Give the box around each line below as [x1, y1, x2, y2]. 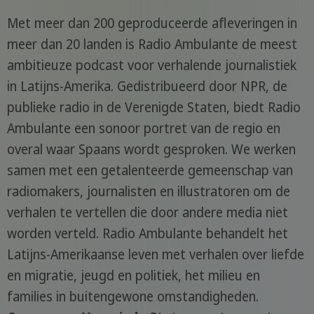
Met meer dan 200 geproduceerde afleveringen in [6, 13, 297, 32]
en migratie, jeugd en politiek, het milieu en [6, 266, 260, 285]
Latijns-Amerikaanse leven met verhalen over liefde [6, 245, 304, 264]
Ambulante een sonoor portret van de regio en [6, 118, 280, 137]
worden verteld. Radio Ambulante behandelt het [6, 224, 288, 243]
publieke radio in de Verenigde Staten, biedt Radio [6, 97, 301, 116]
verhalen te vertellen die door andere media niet [6, 203, 288, 221]
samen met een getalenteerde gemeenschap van [6, 161, 293, 179]
